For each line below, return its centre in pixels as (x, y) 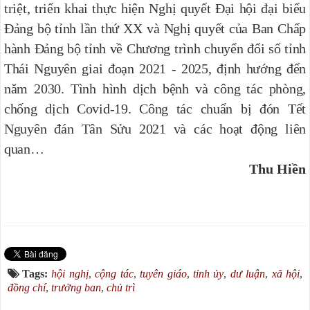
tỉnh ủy (208, 273)
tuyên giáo (163, 273)
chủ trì (121, 287)
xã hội (286, 273)
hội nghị (70, 273)
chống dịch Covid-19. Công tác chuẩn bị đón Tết (155, 108)
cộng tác (114, 273)
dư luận (248, 273)
